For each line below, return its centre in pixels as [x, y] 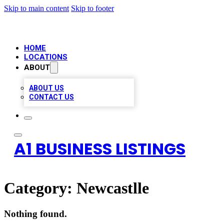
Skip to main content [36, 8]
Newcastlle [113, 188]
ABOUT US [46, 88]
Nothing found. [35, 213]
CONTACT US [51, 97]
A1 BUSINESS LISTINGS [100, 149]
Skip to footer [92, 8]
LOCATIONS [46, 57]
